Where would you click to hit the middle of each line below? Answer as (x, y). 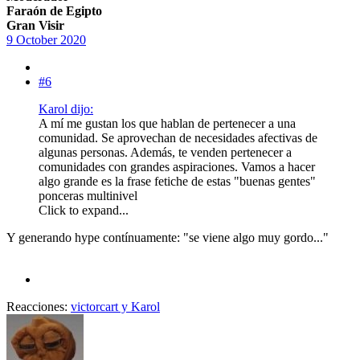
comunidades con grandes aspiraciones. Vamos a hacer (177, 166)
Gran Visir (35, 25)
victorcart (94, 306)
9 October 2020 (46, 39)
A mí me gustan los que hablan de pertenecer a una (167, 123)
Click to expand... (84, 210)
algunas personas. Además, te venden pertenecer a (165, 152)
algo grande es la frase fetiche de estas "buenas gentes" (177, 181)
